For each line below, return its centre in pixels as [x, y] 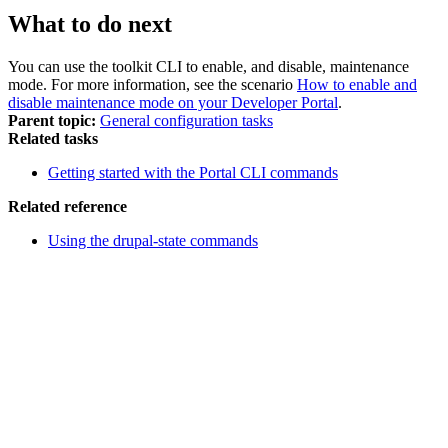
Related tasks [53, 139]
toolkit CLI [147, 67]
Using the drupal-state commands [153, 241]
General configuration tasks [186, 121]
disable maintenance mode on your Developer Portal [173, 103]
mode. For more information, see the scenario [152, 85]
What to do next [90, 24]
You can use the [60, 67]
